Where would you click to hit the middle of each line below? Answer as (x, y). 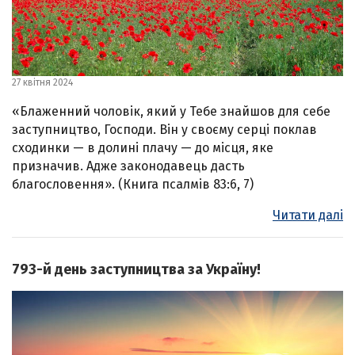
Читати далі (308, 216)
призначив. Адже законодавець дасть (128, 166)
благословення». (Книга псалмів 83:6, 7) (133, 185)
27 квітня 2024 (42, 83)
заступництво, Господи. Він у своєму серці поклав (164, 130)
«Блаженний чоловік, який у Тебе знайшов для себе (171, 112)
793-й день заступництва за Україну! (136, 270)
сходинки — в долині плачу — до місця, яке (143, 148)
